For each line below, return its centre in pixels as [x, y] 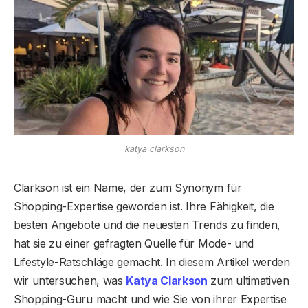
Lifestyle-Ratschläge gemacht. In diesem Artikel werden [152, 262]
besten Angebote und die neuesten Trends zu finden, [147, 224]
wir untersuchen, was [70, 280]
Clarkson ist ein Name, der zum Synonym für [128, 187]
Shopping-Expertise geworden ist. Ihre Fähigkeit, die [144, 206]
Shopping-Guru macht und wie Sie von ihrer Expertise [150, 299]
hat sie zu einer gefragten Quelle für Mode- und [134, 243]
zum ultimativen [248, 280]
